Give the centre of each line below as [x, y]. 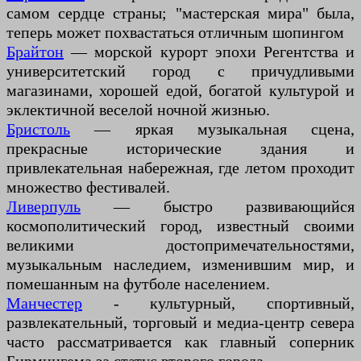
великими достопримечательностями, [180, 245]
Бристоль [38, 129]
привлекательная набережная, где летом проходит [180, 168]
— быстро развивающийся [218, 207]
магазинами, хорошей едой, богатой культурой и [180, 91]
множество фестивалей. [88, 187]
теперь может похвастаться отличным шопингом [175, 33]
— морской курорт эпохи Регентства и [209, 52]
